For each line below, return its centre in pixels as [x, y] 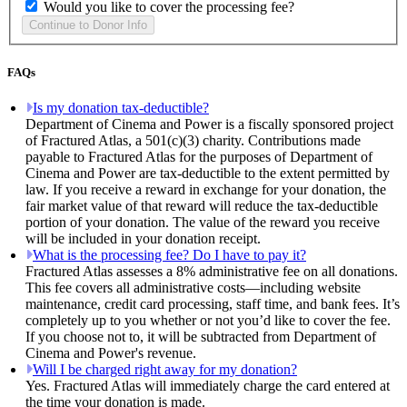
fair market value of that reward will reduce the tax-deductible [202, 206]
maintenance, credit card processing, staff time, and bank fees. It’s [213, 304]
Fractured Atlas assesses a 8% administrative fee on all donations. [212, 272]
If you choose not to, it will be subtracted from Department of [201, 337]
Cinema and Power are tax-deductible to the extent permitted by [208, 174]
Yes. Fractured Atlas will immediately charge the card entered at [208, 386]
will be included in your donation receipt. [143, 239]
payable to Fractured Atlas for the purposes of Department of [199, 157]
